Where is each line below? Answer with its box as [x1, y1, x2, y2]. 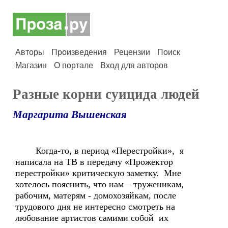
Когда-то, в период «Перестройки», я [15, 146, 184, 156]
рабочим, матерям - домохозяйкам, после [15, 190, 176, 201]
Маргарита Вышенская [13, 108, 127, 121]
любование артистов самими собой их [15, 213, 168, 223]
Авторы [15, 48, 44, 56]
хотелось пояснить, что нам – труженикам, [15, 179, 184, 189]
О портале [54, 61, 93, 70]
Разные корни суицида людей [13, 87, 199, 102]
